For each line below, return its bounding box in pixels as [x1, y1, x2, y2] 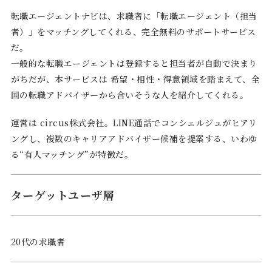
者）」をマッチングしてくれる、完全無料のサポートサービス [10, 25, 256, 38]
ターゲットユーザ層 [10, 186, 115, 203]
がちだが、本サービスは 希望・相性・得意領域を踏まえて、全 [10, 72, 260, 85]
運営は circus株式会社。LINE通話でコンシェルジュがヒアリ [10, 116, 257, 129]
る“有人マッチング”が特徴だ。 [10, 148, 134, 160]
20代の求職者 [10, 235, 66, 248]
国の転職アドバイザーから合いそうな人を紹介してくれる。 [10, 88, 249, 101]
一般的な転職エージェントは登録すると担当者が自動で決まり [10, 56, 257, 69]
